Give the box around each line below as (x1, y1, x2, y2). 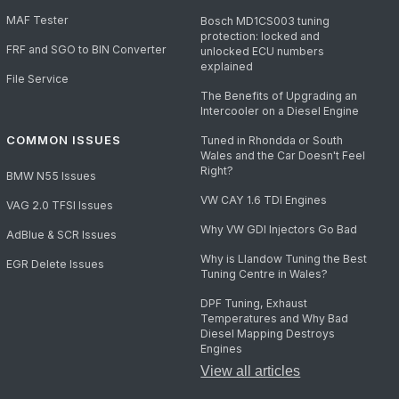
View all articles (200, 363, 301, 379)
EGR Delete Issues (5, 257, 104, 272)
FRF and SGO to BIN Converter (5, 43, 167, 57)
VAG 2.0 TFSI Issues (5, 199, 113, 213)
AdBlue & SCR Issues (5, 228, 117, 242)
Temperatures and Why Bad (200, 312, 349, 326)
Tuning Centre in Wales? (200, 267, 329, 281)
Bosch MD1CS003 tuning (200, 14, 330, 28)
